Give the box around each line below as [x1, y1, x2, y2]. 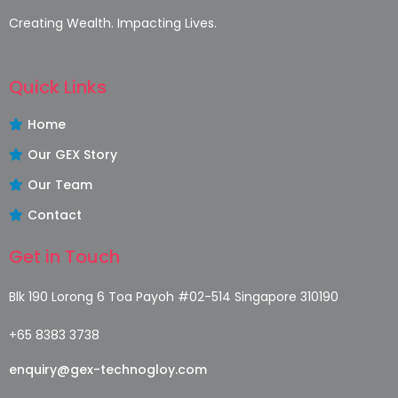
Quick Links [9, 74, 107, 99]
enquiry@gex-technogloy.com [9, 360, 207, 378]
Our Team [28, 175, 92, 194]
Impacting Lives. [117, 13, 217, 32]
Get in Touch [9, 243, 120, 269]
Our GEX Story [28, 145, 117, 163]
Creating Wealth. [9, 13, 117, 32]
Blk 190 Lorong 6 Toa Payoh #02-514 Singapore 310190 [9, 287, 338, 306]
